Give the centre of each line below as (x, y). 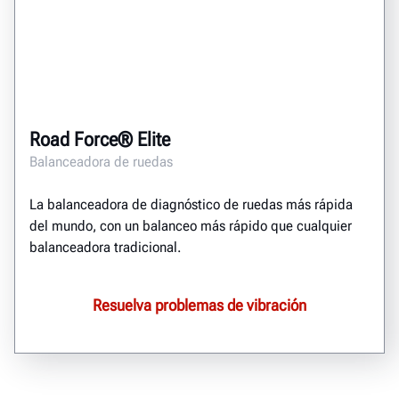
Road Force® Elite (100, 140)
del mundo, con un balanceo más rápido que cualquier (191, 226)
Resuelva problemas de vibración (199, 305)
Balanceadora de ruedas (101, 162)
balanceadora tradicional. (105, 248)
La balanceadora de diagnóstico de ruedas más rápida (191, 205)
